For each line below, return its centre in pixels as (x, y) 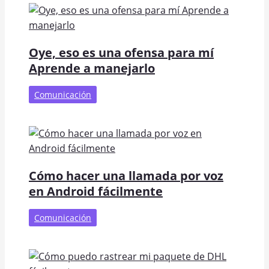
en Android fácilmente (96, 191)
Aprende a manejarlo (92, 68)
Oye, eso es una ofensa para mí (121, 52)
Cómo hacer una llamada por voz (126, 175)
